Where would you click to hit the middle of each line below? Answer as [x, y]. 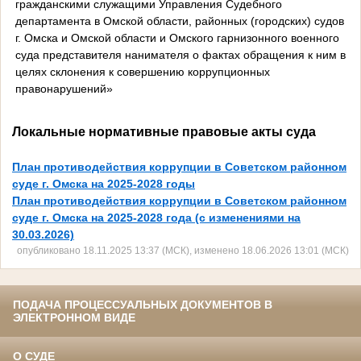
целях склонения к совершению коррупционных [142, 71]
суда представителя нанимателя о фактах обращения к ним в [180, 54]
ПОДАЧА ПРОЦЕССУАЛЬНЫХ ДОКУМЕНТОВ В [143, 305]
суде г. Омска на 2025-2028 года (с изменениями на [156, 218]
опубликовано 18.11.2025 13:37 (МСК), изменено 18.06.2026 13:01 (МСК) [183, 251]
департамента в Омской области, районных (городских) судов [179, 21]
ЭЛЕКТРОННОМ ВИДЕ [74, 318]
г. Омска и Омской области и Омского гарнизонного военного [177, 37]
